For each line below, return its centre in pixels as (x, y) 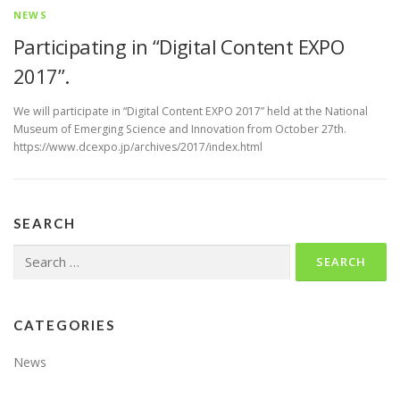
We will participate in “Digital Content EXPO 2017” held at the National (191, 112)
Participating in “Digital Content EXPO (179, 47)
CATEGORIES (64, 325)
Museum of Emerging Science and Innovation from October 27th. (180, 129)
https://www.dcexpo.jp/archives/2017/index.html (138, 147)
